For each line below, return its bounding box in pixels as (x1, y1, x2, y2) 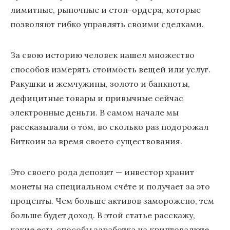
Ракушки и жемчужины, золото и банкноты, (10, 79, 190, 89)
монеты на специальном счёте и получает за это (10, 181, 210, 191)
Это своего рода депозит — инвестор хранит (10, 167, 194, 177)
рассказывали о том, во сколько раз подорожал (10, 122, 208, 132)
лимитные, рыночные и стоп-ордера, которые (10, 5, 201, 15)
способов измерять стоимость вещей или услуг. (10, 64, 210, 74)
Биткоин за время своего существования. (10, 136, 182, 146)
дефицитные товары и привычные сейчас (10, 93, 183, 103)
